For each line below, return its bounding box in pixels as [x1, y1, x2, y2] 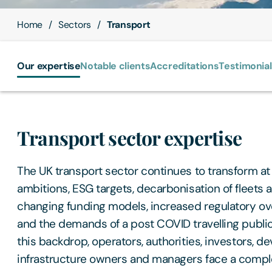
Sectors [58, 18, 92, 31]
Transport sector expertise [17, 124, 242, 151]
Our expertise [17, 59, 81, 72]
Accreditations [150, 59, 219, 72]
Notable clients [80, 59, 151, 72]
